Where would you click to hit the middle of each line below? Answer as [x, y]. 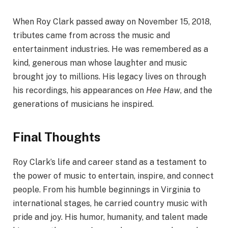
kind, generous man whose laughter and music [100, 63]
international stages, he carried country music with [110, 203]
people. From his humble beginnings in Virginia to [107, 189]
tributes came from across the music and [91, 36]
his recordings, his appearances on [79, 91]
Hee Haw [163, 91]
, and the [196, 91]
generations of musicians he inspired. [83, 104]
